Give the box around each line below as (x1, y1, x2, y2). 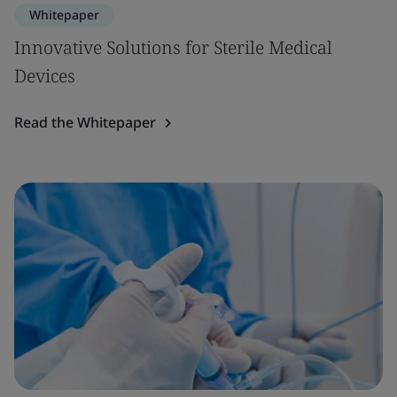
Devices (14, 64, 75, 88)
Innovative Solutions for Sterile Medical (14, 35, 332, 59)
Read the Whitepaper (14, 113, 156, 132)
